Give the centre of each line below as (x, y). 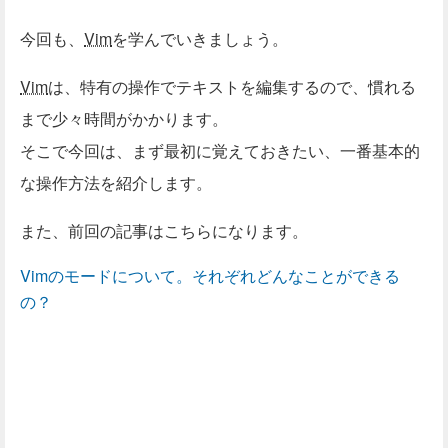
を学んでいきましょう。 (200, 38)
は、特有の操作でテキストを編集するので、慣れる (232, 86)
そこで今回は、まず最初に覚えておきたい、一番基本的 (220, 150)
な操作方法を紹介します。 (116, 182)
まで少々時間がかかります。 (124, 118)
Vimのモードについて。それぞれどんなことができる (210, 275)
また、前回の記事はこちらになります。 (164, 230)
